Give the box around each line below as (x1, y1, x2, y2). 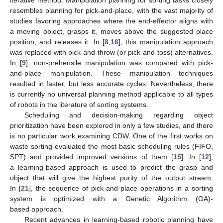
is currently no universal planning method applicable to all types (10, 90, 213, 99)
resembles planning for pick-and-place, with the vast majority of (10, 6, 213, 15)
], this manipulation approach (118, 38, 213, 46)
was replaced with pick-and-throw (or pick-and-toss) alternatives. (10, 48, 213, 57)
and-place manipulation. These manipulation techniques (10, 69, 213, 78)
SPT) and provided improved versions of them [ (10, 153, 173, 161)
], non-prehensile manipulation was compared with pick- (26, 59, 213, 67)
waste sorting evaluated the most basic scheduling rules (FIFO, (10, 142, 213, 151)
